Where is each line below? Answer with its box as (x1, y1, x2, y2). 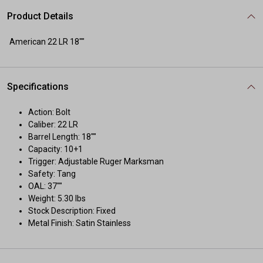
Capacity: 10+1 (28, 144, 83, 154)
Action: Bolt (28, 107, 70, 117)
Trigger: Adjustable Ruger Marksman (28, 157, 164, 166)
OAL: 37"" (28, 181, 62, 191)
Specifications (7, 81, 69, 92)
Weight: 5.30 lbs (28, 194, 86, 203)
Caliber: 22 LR (28, 120, 78, 129)
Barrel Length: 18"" (28, 132, 96, 141)
